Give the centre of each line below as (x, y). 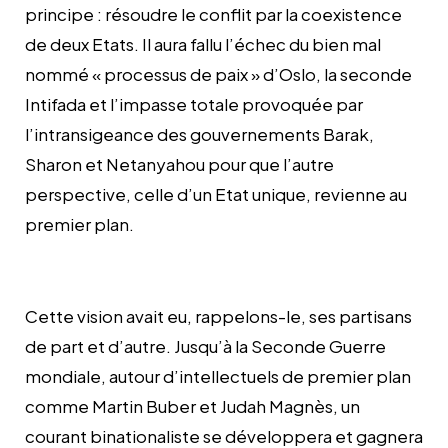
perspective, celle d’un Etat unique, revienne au (216, 193)
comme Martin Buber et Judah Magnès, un (192, 405)
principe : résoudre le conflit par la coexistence (213, 13)
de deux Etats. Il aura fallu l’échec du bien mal (203, 43)
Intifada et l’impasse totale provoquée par (194, 103)
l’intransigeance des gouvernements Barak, (199, 133)
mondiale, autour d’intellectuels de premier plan (218, 375)
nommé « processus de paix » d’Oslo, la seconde (218, 73)
